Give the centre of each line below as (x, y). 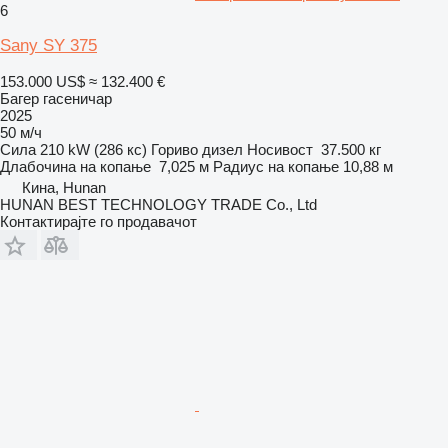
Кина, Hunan (64, 187)
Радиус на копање (276, 166)
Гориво (174, 149)
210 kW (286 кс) (93, 149)
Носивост (280, 149)
